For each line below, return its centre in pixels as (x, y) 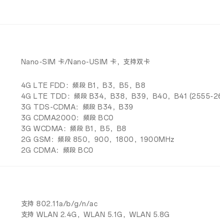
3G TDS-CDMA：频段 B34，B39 (77, 107)
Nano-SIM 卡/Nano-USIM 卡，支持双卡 (85, 62)
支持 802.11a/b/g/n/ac (59, 204)
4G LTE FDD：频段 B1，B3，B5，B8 (83, 85)
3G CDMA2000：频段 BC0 (67, 118)
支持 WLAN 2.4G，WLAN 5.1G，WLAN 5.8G (95, 215)
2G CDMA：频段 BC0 (57, 150)
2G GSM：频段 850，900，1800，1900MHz (98, 139)
